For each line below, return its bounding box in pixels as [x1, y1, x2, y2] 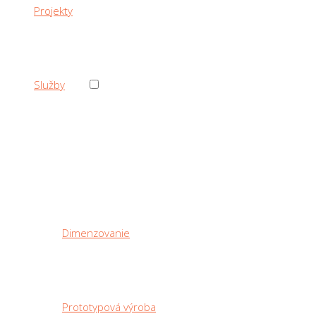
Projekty [34, 4, 73, 18]
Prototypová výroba [62, 300, 156, 314]
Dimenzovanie [62, 226, 130, 240]
